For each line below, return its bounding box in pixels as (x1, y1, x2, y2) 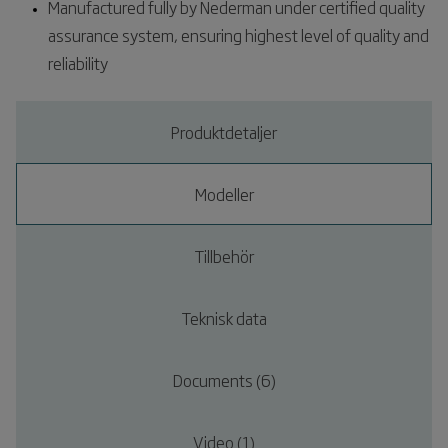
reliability (48, 51, 108, 75)
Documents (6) (172, 368, 276, 392)
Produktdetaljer (171, 120, 277, 144)
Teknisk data (181, 306, 267, 330)
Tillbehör (194, 244, 254, 268)
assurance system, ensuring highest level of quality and (48, 23, 429, 47)
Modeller (194, 182, 254, 206)
